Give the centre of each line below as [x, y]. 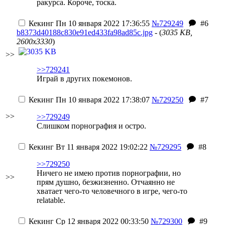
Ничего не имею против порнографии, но [109, 173]
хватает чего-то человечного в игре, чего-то [112, 191]
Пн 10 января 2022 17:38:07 [102, 100]
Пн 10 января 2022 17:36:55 [102, 23]
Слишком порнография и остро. [91, 126]
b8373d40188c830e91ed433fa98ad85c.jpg [85, 32]
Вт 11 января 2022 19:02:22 [101, 147]
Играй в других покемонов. [84, 79]
